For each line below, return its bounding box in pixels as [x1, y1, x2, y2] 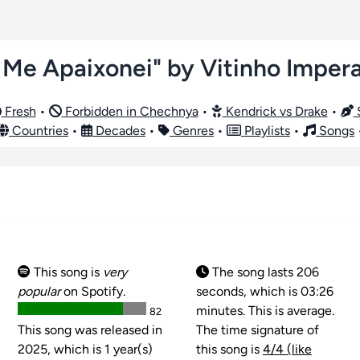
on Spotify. [60, 283, 125, 299]
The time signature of [196, 321, 319, 337]
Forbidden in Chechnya [61, 103, 198, 119]
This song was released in [18, 321, 162, 337]
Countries [9, 122, 68, 138]
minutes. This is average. [196, 302, 334, 318]
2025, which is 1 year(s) [18, 341, 153, 357]
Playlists [241, 122, 290, 138]
